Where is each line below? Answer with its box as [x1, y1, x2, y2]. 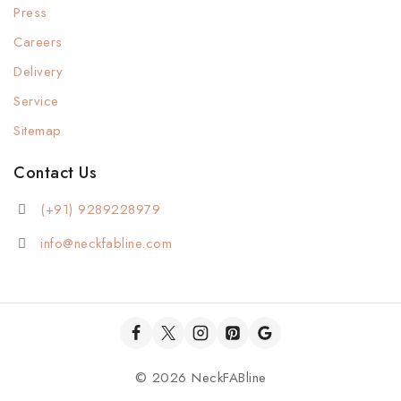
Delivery [13, 62, 63, 81]
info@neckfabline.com [40, 234, 172, 253]
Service [13, 91, 59, 111]
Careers [13, 32, 63, 52]
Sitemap [13, 121, 62, 141]
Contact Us [13, 161, 97, 184]
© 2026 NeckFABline [134, 368, 267, 388]
